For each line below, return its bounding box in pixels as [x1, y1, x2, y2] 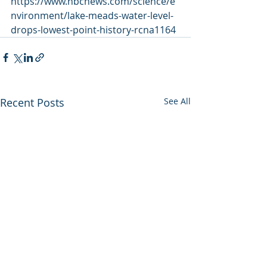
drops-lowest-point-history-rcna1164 [11, 23, 176, 36]
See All [164, 95, 191, 107]
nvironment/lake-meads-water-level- [11, 9, 173, 22]
